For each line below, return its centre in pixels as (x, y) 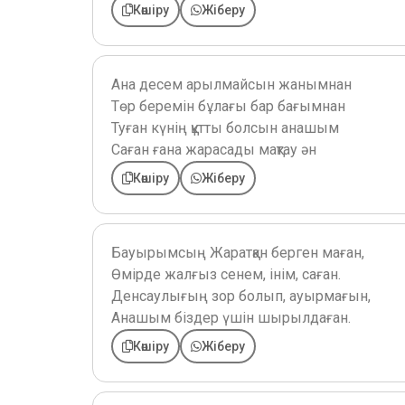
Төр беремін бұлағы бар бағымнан (228, 106)
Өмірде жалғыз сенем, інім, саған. (226, 274)
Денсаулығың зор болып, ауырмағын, (241, 296)
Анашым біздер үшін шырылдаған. (231, 317)
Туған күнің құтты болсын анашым (225, 127)
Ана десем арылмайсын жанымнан (231, 84)
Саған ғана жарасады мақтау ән (214, 149)
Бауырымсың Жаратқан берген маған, (238, 252)
